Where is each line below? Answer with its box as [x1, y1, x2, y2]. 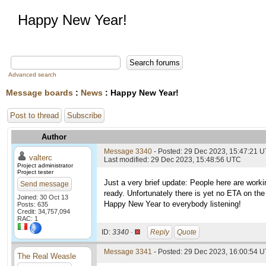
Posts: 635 [17, 201, 48, 208]
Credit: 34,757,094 [17, 208, 70, 215]
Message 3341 [104, 248, 152, 256]
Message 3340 [104, 147, 152, 156]
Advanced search [8, 71, 56, 78]
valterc [29, 153, 52, 162]
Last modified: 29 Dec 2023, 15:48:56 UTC [104, 156, 241, 164]
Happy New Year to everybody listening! [104, 199, 241, 208]
